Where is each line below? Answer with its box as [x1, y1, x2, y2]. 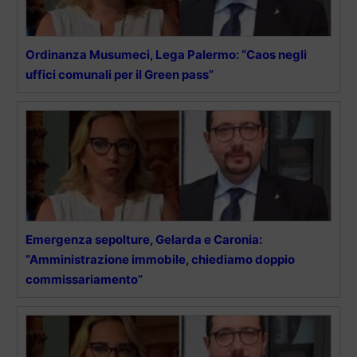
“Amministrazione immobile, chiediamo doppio [25, 251, 295, 267]
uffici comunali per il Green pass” [25, 66, 214, 82]
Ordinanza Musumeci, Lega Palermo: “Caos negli [25, 46, 307, 62]
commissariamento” [25, 271, 143, 287]
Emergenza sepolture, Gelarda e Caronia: [25, 231, 262, 247]
